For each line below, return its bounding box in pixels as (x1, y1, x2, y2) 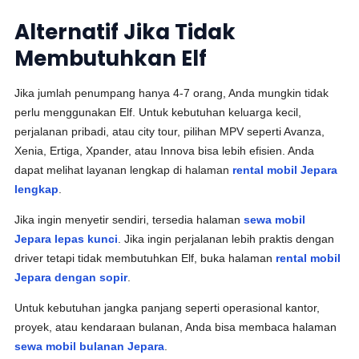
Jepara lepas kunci (14, 232, 119, 245)
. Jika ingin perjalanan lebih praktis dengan (118, 232, 335, 245)
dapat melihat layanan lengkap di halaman (14, 163, 233, 176)
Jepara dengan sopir (14, 271, 128, 284)
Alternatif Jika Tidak (14, 18, 236, 46)
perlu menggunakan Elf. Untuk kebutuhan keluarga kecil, (14, 106, 302, 119)
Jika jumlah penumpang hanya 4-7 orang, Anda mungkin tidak (14, 87, 329, 99)
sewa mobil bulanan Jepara (14, 340, 165, 353)
